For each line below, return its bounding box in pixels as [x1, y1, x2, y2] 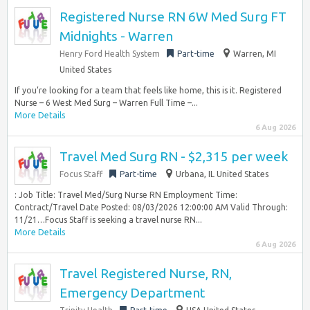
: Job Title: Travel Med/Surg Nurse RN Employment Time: [15, 190, 237, 199]
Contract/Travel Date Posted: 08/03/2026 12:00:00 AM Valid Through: [15, 203, 288, 212]
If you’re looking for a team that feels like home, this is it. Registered [15, 86, 282, 95]
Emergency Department [60, 285, 205, 300]
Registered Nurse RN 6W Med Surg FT [60, 9, 286, 24]
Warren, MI [233, 49, 276, 58]
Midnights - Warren [60, 28, 173, 44]
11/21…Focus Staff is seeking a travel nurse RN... [15, 215, 202, 224]
